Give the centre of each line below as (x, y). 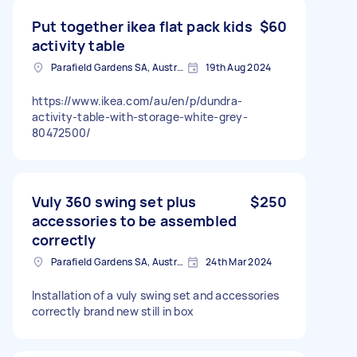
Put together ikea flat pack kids (142, 26)
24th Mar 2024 (239, 261)
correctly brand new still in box (113, 311)
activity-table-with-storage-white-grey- (140, 116)
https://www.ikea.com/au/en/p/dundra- (137, 100)
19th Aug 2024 (239, 67)
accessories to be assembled (135, 220)
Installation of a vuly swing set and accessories (155, 295)
